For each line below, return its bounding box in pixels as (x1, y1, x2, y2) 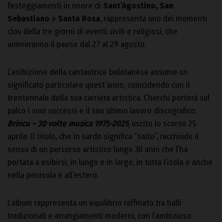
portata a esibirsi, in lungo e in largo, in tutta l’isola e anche (7, 157, 213, 168)
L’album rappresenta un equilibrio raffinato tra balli (7, 198, 181, 209)
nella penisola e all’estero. (7, 170, 99, 181)
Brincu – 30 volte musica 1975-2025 (7, 118, 128, 129)
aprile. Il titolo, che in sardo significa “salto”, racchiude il (7, 131, 199, 142)
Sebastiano (7, 13, 50, 24)
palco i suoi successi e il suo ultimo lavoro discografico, (7, 106, 197, 116)
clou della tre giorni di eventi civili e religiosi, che (7, 26, 177, 37)
